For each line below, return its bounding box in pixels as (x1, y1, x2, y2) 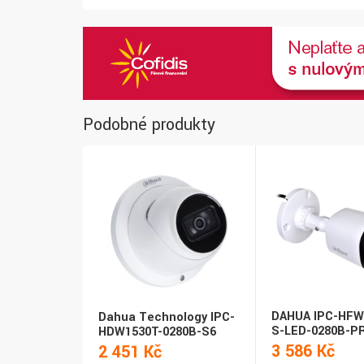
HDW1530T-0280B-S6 (98, 323, 216, 341)
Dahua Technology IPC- (98, 309, 235, 327)
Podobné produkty (83, 113, 215, 137)
